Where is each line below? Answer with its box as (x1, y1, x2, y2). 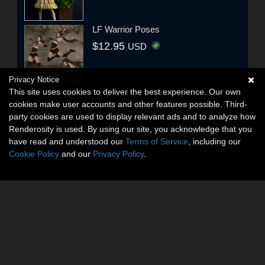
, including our (188, 137, 241, 146)
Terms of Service (125, 137, 188, 146)
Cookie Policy (9, 149, 59, 159)
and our (59, 149, 93, 159)
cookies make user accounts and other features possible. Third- (9, 99, 247, 109)
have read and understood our (9, 137, 125, 146)
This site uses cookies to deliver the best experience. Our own (9, 87, 241, 96)
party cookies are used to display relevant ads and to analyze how (9, 112, 256, 121)
